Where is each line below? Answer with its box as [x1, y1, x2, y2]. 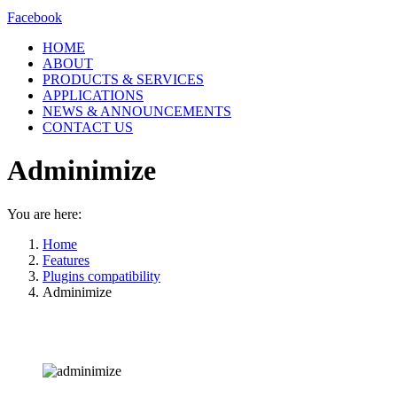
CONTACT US [43, 120, 133, 135]
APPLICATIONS [43, 88, 144, 103]
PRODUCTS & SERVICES [43, 72, 204, 87]
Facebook [7, 10, 62, 25]
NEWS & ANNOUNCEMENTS [43, 104, 231, 119]
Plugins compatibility [43, 268, 160, 284]
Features [43, 252, 90, 268]
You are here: [7, 206, 82, 222]
